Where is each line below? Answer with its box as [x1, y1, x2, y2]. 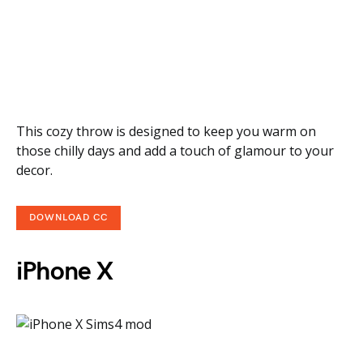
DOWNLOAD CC [29, 211, 108, 224]
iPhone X [16, 256, 113, 288]
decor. [16, 161, 53, 179]
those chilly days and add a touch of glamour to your [16, 142, 334, 160]
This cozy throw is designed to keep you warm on [16, 122, 316, 140]
